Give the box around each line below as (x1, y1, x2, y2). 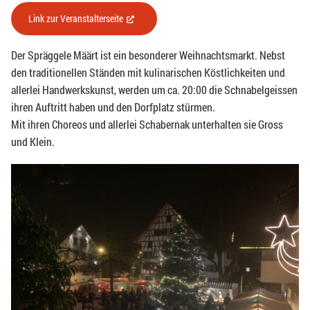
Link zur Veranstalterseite (28, 12, 123, 26)
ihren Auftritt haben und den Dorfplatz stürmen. (11, 100, 215, 115)
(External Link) (139, 12, 194, 26)
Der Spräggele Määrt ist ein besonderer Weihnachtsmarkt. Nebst (11, 48, 285, 63)
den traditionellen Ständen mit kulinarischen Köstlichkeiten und (11, 65, 285, 80)
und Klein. (11, 134, 55, 149)
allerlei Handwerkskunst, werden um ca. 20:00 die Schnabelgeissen (11, 82, 298, 98)
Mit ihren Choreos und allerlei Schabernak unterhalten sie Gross (11, 117, 283, 132)
